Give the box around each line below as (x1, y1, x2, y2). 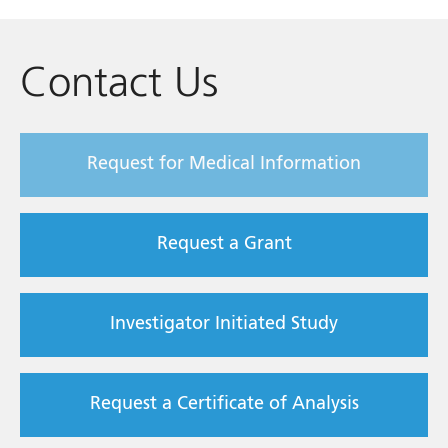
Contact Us (20, 63, 218, 106)
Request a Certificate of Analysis (89, 395, 359, 414)
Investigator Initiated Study (110, 315, 338, 334)
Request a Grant (156, 235, 292, 254)
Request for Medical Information (87, 155, 361, 174)
